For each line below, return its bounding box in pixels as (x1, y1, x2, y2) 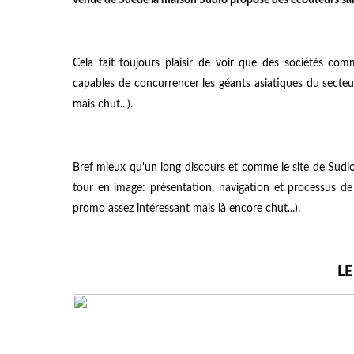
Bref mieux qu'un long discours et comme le (73, 161, 293, 173)
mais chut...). (73, 98, 133, 110)
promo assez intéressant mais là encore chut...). (73, 202, 300, 214)
